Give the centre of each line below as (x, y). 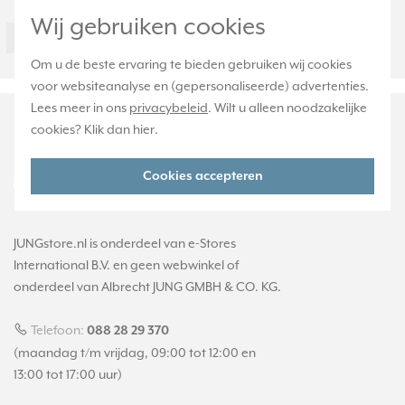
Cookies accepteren (202, 176)
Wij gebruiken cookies (148, 26)
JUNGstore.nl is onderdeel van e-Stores (125, 243)
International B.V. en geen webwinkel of (126, 265)
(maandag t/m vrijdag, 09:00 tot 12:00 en (135, 353)
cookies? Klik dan (82, 129)
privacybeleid (169, 108)
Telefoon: (57, 330)
